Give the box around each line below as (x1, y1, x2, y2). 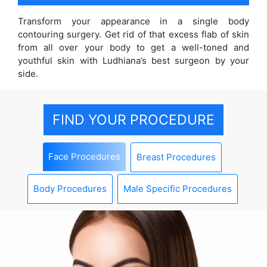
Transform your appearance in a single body (18, 15, 249, 27)
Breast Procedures (136, 151, 216, 163)
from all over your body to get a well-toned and (18, 42, 249, 53)
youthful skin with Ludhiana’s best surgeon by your (18, 55, 249, 66)
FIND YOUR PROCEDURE (52, 111, 215, 128)
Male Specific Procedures (123, 183, 232, 194)
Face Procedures (48, 151, 120, 162)
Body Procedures (33, 183, 107, 194)
